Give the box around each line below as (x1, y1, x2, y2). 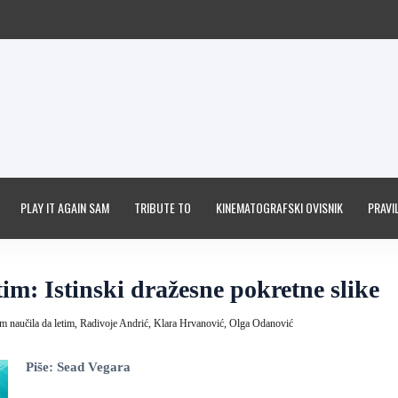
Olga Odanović (229, 317, 293, 330)
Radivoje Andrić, (80, 317, 154, 330)
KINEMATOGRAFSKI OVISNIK (216, 198, 343, 217)
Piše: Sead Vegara (26, 360, 131, 374)
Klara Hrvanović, (154, 317, 229, 330)
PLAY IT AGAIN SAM (20, 198, 109, 217)
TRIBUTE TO (134, 198, 191, 217)
